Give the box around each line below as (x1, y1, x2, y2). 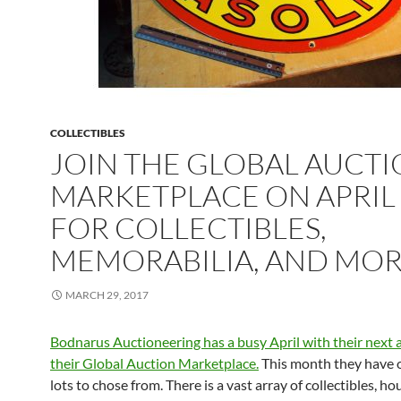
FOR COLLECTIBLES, (50, 209, 327, 246)
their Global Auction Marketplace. (50, 354, 259, 371)
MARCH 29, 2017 (65, 288, 149, 302)
